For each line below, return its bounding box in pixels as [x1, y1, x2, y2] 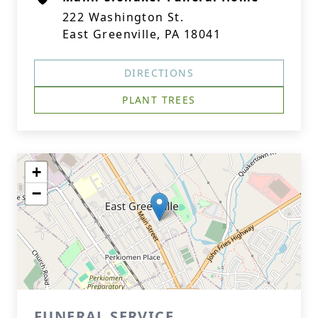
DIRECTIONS [124, 66, 194, 79]
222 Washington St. [62, 9, 185, 25]
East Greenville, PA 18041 [62, 26, 221, 42]
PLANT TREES [122, 93, 196, 106]
